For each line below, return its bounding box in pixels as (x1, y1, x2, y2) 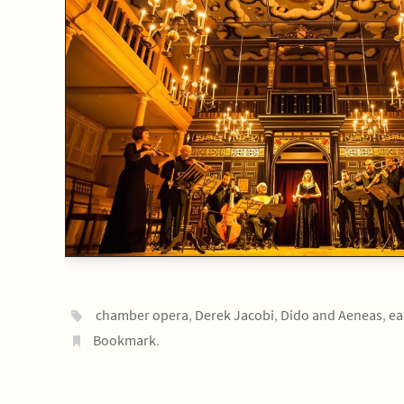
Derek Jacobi (194, 306, 274, 324)
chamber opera (95, 306, 188, 324)
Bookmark (92, 331, 156, 349)
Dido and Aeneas (280, 306, 382, 324)
